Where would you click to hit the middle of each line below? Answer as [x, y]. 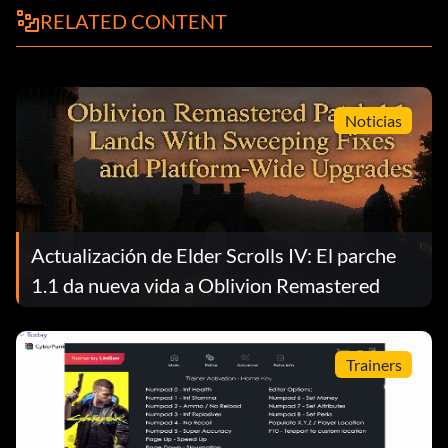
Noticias [373, 120]
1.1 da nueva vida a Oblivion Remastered [205, 285]
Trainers [373, 364]
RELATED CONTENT [133, 21]
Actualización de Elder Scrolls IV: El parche [213, 255]
